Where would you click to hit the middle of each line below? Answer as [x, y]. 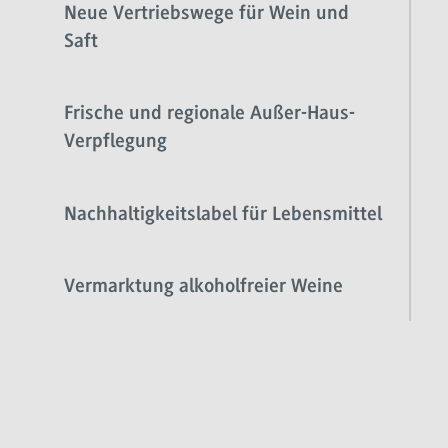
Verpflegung [115, 142]
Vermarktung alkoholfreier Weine [203, 287]
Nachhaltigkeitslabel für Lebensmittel [223, 214]
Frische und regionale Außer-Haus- [209, 114]
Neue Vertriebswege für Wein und [206, 13]
